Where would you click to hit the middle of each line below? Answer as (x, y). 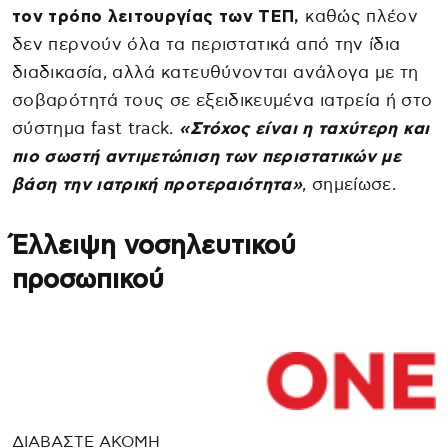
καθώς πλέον (359, 16)
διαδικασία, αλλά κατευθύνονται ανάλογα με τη (215, 72)
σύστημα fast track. (96, 128)
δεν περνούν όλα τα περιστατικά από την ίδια (206, 44)
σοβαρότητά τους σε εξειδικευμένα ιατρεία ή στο (222, 100)
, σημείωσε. (349, 184)
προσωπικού (88, 279)
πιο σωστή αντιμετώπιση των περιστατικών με (207, 156)
